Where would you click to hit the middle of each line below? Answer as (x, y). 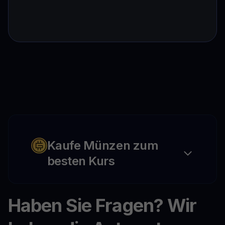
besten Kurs (81, 161)
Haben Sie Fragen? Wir (102, 205)
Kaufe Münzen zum (103, 146)
